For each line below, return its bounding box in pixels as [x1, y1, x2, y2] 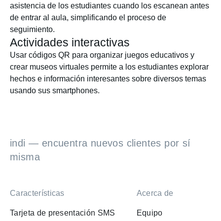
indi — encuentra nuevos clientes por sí [10, 138, 191, 148]
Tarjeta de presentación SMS [10, 209, 115, 217]
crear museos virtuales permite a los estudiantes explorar [10, 63, 209, 71]
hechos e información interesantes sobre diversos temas [10, 74, 206, 83]
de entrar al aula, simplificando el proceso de [10, 13, 166, 22]
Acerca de [136, 189, 174, 197]
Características [10, 189, 65, 197]
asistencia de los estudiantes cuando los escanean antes [10, 1, 209, 10]
